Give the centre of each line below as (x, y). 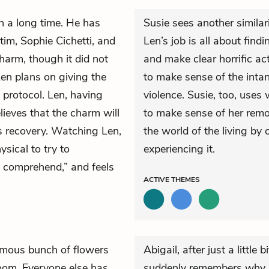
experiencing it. (179, 149)
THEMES (186, 180)
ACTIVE (157, 180)
